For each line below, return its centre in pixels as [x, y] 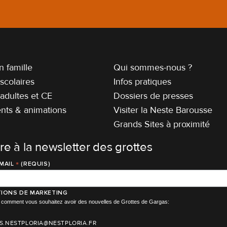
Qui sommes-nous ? [153, 68]
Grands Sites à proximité [162, 124]
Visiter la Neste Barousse [163, 110]
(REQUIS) [35, 164]
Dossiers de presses [154, 96]
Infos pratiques [143, 82]
